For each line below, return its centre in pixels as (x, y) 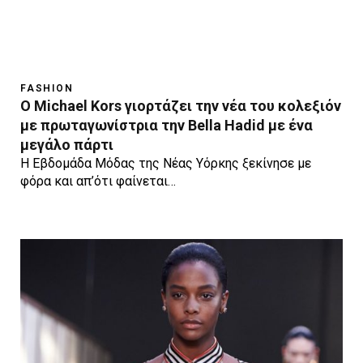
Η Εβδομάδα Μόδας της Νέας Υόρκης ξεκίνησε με (166, 164)
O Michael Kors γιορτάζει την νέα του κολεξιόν (181, 106)
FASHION (47, 89)
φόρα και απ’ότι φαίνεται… (98, 181)
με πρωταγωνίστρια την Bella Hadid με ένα (167, 126)
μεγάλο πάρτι (67, 145)
